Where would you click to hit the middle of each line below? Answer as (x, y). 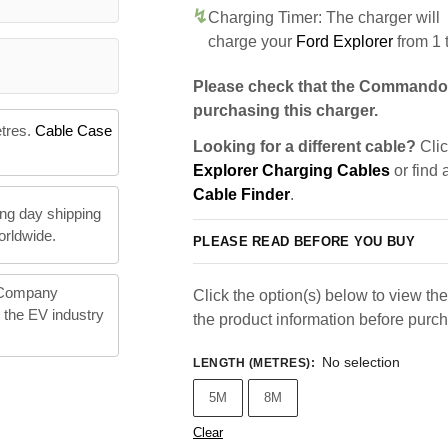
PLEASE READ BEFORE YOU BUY (304, 241)
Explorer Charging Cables (291, 170)
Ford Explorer (344, 41)
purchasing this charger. (285, 110)
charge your (252, 41)
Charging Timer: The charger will (324, 17)
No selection (360, 362)
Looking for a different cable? (304, 146)
